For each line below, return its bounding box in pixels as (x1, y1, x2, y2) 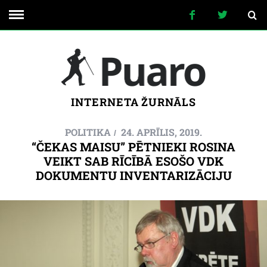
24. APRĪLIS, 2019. (121, 126, 202, 138)
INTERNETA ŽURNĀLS (71, 95, 196, 109)
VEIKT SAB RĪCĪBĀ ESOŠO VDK (44, 153, 223, 169)
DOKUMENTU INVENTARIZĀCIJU (35, 167, 232, 183)
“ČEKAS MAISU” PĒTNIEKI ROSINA (32, 139, 235, 154)
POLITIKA (65, 126, 111, 138)
